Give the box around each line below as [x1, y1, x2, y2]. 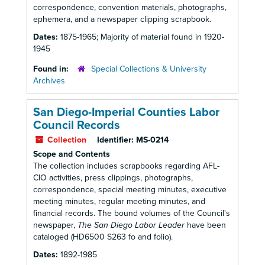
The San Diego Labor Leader [77, 220, 185, 230]
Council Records [33, 118, 120, 132]
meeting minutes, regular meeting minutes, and [33, 196, 205, 206]
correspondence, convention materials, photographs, [33, 2, 227, 12]
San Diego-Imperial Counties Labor [33, 105, 219, 119]
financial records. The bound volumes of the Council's [33, 208, 230, 218]
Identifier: [97, 135, 134, 145]
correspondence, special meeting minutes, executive [33, 185, 227, 195]
